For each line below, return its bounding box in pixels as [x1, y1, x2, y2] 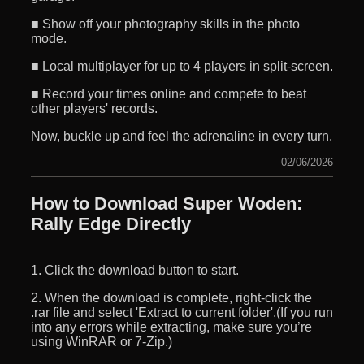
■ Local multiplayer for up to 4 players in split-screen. [31, 58, 333, 73]
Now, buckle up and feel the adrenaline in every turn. [31, 128, 332, 143]
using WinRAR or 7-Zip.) [31, 334, 172, 349]
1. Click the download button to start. [31, 262, 239, 277]
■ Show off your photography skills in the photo [31, 16, 300, 31]
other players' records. [31, 101, 158, 115]
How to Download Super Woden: [31, 193, 302, 214]
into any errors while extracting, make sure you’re [31, 319, 312, 334]
